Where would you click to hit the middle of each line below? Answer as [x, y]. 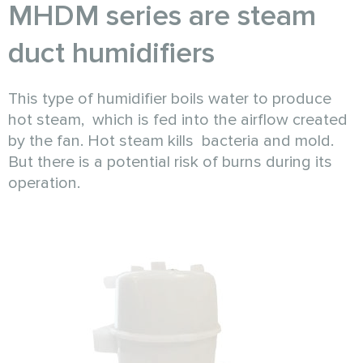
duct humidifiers [111, 53]
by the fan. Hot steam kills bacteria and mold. [171, 141]
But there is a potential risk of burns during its [170, 162]
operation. [44, 183]
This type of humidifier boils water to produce [170, 98]
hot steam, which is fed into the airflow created [178, 120]
